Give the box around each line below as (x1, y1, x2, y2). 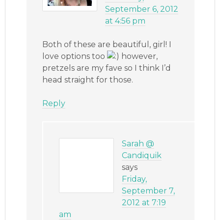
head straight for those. (42, 75, 134, 85)
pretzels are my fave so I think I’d (42, 63, 171, 73)
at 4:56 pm (105, 16, 146, 26)
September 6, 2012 (105, 4, 179, 14)
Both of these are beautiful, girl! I (42, 40, 172, 50)
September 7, (122, 186, 175, 196)
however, (119, 52, 158, 61)
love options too (42, 52, 108, 61)
